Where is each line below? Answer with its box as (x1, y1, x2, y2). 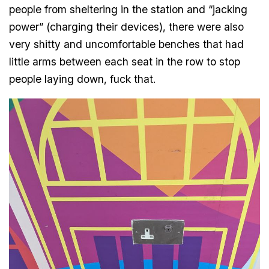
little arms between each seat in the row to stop (9, 55, 241, 68)
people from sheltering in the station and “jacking (9, 3, 248, 16)
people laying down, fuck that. (9, 73, 156, 86)
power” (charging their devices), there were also (9, 20, 244, 34)
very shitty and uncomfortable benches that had (9, 38, 244, 51)
